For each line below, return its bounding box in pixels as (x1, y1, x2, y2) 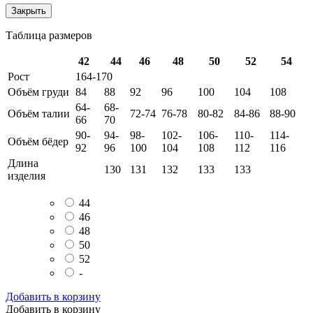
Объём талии (8, 108, 70, 120)
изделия (8, 170, 45, 182)
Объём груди (8, 86, 69, 99)
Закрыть (11, 6, 46, 17)
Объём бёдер (8, 136, 68, 148)
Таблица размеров (6, 29, 92, 42)
